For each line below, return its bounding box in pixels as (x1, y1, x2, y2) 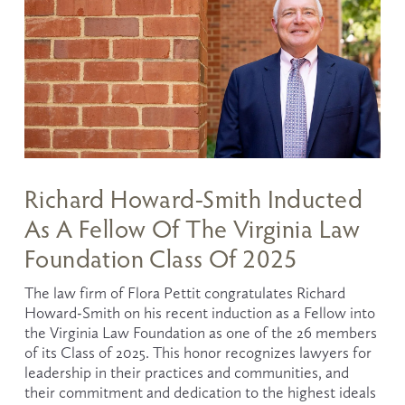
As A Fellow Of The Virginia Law (24, 212, 361, 244)
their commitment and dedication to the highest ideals (24, 382, 376, 401)
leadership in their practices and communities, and (24, 363, 349, 381)
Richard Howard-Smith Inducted (24, 182, 363, 214)
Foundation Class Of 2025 (24, 241, 298, 274)
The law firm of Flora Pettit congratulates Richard (24, 283, 345, 302)
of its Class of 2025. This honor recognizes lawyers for (24, 343, 372, 362)
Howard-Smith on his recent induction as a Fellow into (24, 303, 375, 322)
